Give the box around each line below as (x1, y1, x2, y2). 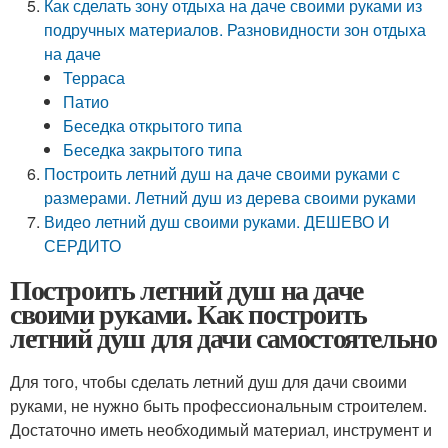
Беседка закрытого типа (63, 138, 243, 161)
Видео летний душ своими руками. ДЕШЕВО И (44, 210, 391, 233)
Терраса (63, 66, 126, 89)
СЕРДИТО (44, 234, 122, 257)
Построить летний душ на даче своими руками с (44, 162, 401, 185)
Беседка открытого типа (63, 114, 243, 137)
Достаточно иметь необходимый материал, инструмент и (10, 418, 432, 441)
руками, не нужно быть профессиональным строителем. (10, 394, 427, 417)
